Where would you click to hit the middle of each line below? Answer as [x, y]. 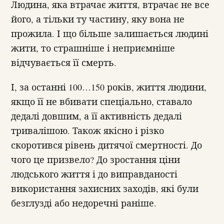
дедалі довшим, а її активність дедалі [96, 116]
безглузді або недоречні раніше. [84, 203]
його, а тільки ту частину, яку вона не [98, 19]
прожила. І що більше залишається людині [110, 33]
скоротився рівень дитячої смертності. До [106, 145]
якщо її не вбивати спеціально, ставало [101, 102]
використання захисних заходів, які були [105, 189]
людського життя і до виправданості [94, 174]
